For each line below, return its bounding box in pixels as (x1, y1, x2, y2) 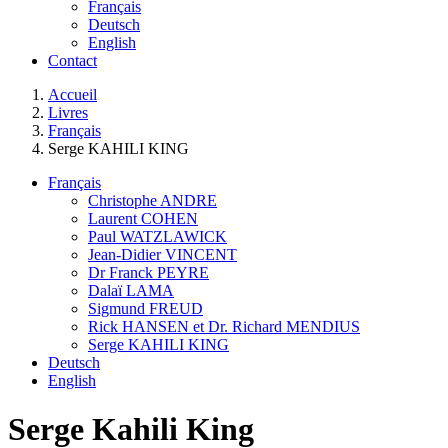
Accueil (48, 86, 97, 103)
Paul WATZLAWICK (88, 228, 227, 245)
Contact (48, 52, 97, 69)
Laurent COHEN (88, 210, 198, 227)
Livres (48, 104, 88, 121)
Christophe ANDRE (88, 192, 217, 209)
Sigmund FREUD (88, 300, 203, 317)
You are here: (7, 85, 91, 102)
